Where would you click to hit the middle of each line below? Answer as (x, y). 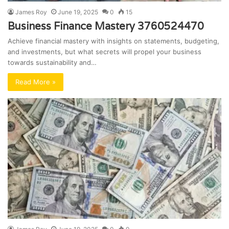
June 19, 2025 (78, 12)
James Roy (31, 12)
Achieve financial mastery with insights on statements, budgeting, (113, 41)
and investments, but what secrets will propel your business (105, 52)
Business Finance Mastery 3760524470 (106, 26)
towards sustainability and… (52, 63)
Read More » (36, 82)
